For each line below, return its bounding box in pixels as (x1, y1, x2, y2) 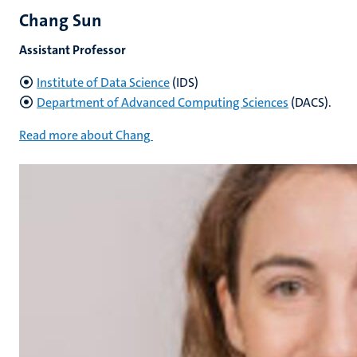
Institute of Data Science (37, 74, 170, 91)
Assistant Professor (19, 41, 126, 58)
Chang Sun (19, 9, 102, 32)
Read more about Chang (19, 127, 151, 143)
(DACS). (288, 94, 331, 111)
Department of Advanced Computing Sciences (37, 94, 288, 111)
